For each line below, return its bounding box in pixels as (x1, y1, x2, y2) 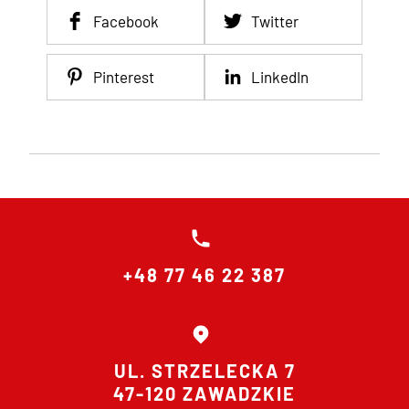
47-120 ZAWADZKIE (113, 383, 296, 404)
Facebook (93, 11, 160, 30)
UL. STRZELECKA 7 (113, 360, 296, 382)
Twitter (251, 11, 299, 30)
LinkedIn (251, 67, 309, 86)
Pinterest (93, 67, 155, 86)
